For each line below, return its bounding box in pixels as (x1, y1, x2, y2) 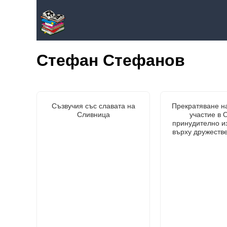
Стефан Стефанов (36, 51, 185, 70)
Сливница (77, 110, 110, 119)
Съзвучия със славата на (51, 101, 135, 110)
